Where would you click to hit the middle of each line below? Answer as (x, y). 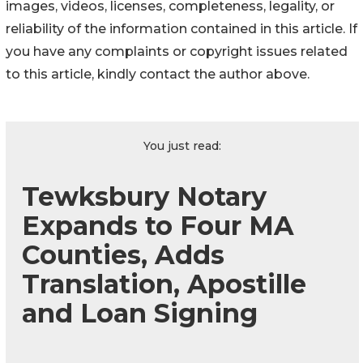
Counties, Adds (123, 255)
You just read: (182, 146)
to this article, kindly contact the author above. (158, 75)
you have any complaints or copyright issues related (177, 52)
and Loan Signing (140, 314)
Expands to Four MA (158, 226)
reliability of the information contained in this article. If (181, 29)
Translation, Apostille (164, 284)
